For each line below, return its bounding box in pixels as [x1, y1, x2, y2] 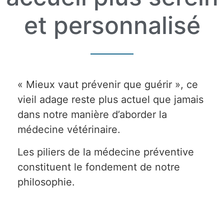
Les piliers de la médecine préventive [17, 145, 194, 158]
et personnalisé [23, 10, 200, 40]
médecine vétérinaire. [17, 123, 120, 136]
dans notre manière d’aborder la [17, 108, 167, 121]
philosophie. [17, 175, 75, 188]
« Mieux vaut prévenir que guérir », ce [17, 78, 198, 91]
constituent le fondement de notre [17, 160, 180, 173]
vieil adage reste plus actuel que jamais [17, 93, 203, 106]
